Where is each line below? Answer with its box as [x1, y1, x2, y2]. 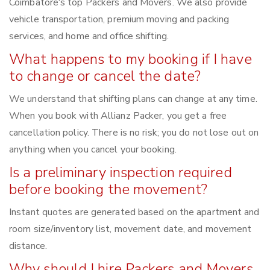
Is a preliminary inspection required [9, 163, 232, 183]
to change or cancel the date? [9, 66, 201, 86]
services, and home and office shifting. [9, 30, 169, 43]
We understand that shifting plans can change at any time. [9, 92, 257, 106]
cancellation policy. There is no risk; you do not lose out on [9, 126, 259, 140]
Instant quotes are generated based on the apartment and [9, 206, 260, 219]
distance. [9, 239, 47, 253]
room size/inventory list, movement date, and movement [9, 222, 252, 236]
